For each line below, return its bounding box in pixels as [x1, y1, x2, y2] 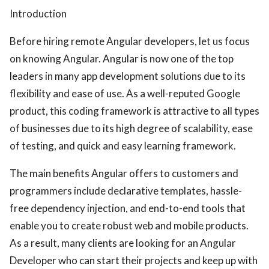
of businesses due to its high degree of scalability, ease [10, 122, 253, 134]
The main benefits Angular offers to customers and [10, 167, 238, 180]
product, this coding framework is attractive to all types [10, 104, 259, 117]
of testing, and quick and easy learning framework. [10, 139, 236, 152]
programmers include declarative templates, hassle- [10, 184, 242, 197]
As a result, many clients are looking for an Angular [10, 237, 236, 249]
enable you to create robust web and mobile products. [10, 219, 249, 232]
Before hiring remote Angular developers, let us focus [10, 35, 250, 47]
